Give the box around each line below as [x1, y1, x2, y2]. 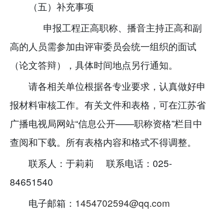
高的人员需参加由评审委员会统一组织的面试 [10, 39, 196, 53]
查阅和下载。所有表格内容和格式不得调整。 [10, 135, 196, 148]
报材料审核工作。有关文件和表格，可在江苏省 [10, 97, 206, 111]
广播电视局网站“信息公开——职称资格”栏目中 [10, 116, 202, 130]
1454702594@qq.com [75, 195, 170, 209]
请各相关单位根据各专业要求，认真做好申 [28, 79, 206, 92]
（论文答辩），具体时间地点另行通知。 [10, 58, 178, 72]
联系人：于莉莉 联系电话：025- [28, 156, 172, 169]
